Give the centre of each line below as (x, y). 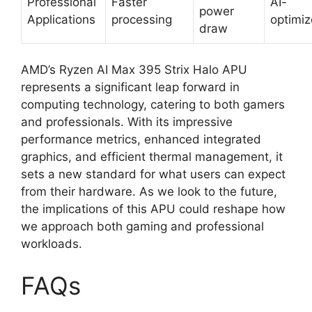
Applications (61, 19)
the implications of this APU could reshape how (153, 209)
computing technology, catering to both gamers (153, 104)
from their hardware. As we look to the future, (149, 192)
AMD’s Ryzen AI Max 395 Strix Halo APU (134, 70)
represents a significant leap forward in (130, 87)
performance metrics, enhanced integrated (141, 139)
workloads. (52, 244)
